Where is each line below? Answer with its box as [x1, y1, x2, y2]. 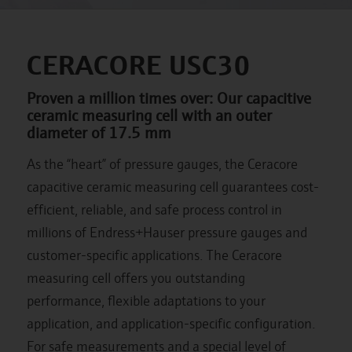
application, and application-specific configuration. [26, 313, 315, 333]
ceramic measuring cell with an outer [26, 104, 272, 125]
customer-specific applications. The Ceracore [26, 245, 282, 265]
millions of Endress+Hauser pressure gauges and [26, 222, 307, 242]
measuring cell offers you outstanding [26, 268, 245, 288]
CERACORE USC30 [26, 44, 251, 82]
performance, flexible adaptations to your [26, 291, 266, 310]
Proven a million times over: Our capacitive [26, 86, 311, 108]
